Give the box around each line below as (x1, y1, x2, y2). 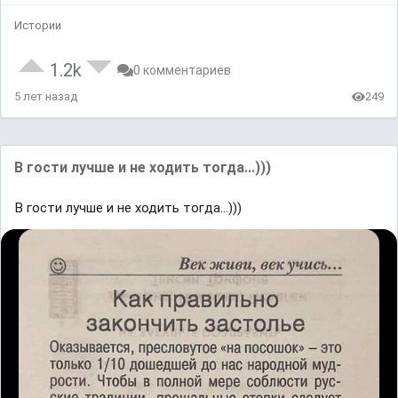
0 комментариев (133, 63, 231, 78)
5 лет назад (14, 90, 77, 104)
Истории (14, 19, 61, 33)
